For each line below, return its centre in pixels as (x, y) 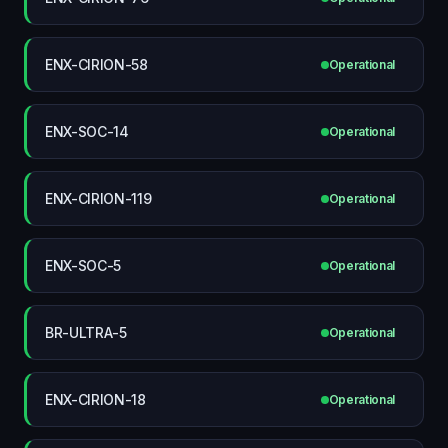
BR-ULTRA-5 (86, 332)
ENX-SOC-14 (87, 131)
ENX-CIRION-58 (96, 64)
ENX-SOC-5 (83, 265)
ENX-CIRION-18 (95, 399)
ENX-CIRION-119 (98, 198)
